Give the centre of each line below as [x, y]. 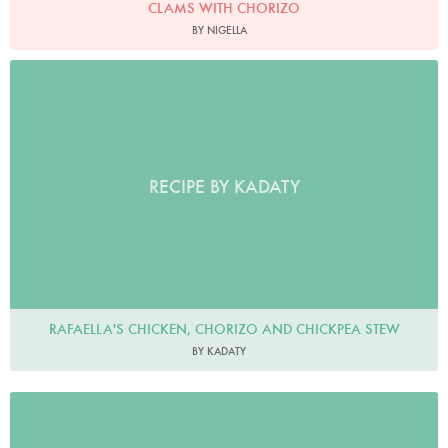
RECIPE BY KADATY [224, 187]
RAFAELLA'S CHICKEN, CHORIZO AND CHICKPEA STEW [224, 328]
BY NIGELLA [219, 30]
